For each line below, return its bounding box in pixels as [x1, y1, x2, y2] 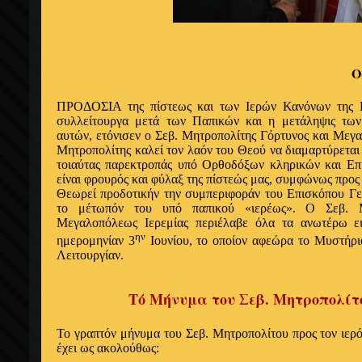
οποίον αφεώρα [213, 234, 298, 248]
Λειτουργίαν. [57, 248, 124, 263]
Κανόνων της [282, 99, 360, 113]
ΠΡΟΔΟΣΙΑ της [57, 99, 150, 113]
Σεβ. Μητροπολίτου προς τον [185, 326, 342, 341]
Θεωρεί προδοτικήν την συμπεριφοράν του [57, 187, 288, 200]
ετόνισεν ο [96, 128, 155, 142]
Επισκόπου [287, 187, 349, 200]
